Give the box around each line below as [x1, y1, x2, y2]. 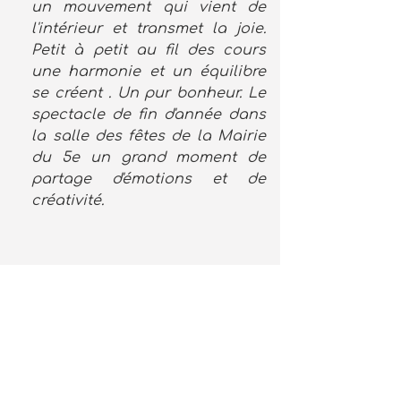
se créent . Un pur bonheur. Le [31, 85, 267, 102]
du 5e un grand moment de [31, 149, 267, 166]
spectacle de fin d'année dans [31, 107, 267, 124]
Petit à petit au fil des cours [31, 42, 267, 59]
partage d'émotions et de [31, 171, 267, 188]
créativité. [31, 192, 105, 209]
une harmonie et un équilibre [31, 64, 267, 81]
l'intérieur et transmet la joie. [31, 21, 267, 38]
